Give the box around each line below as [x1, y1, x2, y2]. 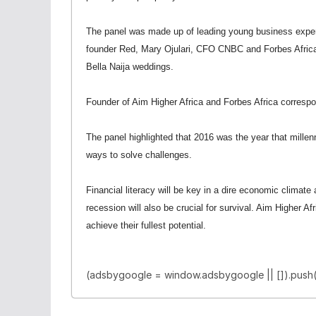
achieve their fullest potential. [86, 220, 206, 231]
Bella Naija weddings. [86, 61, 174, 72]
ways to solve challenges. [86, 150, 192, 160]
